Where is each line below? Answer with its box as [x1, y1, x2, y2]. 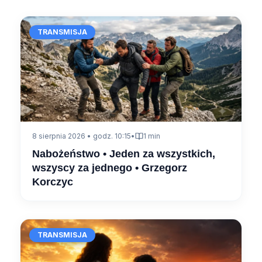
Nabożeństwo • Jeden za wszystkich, [32, 147, 215, 160]
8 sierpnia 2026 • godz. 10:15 [32, 131, 131, 140]
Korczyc [32, 175, 73, 188]
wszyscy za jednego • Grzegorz [32, 161, 187, 174]
